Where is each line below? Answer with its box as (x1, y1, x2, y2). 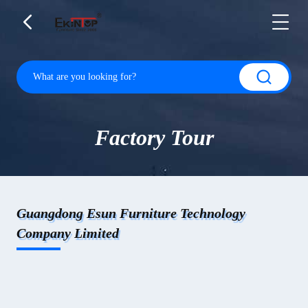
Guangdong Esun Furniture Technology (16, 206, 245, 221)
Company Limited (16, 225, 119, 241)
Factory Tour (94, 125, 214, 150)
